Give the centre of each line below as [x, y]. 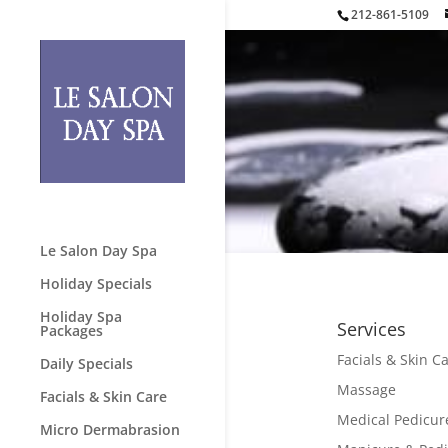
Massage [366, 390]
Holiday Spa [81, 316]
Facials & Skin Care [103, 396]
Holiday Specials [96, 283]
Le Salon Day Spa [98, 250]
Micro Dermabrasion [110, 429]
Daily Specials [86, 363]
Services [371, 329]
